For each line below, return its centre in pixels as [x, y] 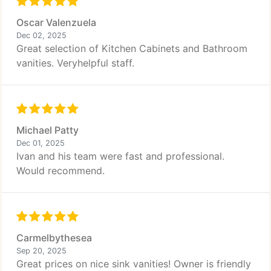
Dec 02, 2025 [41, 35]
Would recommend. [60, 171]
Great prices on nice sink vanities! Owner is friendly [134, 264]
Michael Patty [47, 130]
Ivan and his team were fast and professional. [120, 156]
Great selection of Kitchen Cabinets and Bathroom [132, 48]
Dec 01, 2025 [41, 143]
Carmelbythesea [54, 238]
